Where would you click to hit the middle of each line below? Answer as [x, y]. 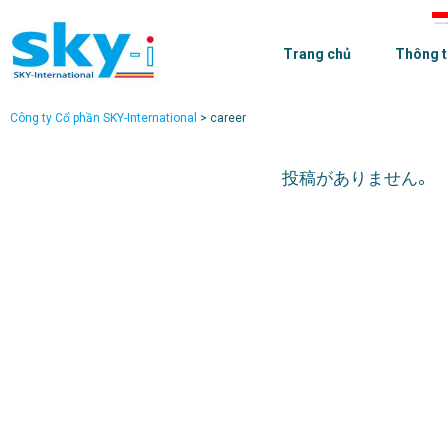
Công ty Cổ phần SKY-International [103, 118]
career [228, 118]
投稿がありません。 [356, 178]
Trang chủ [317, 54]
